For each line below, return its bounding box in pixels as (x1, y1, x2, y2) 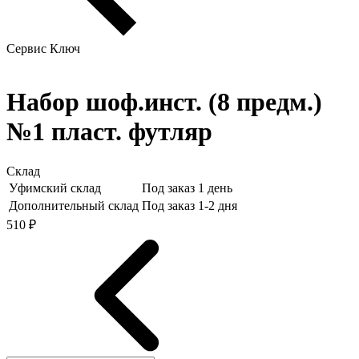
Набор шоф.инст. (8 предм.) (6, 87, 322, 117)
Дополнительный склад (9, 198, 139, 212)
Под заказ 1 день (142, 180, 232, 195)
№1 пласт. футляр (6, 117, 212, 147)
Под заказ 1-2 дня (142, 198, 237, 212)
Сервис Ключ (6, 42, 80, 55)
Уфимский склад (9, 180, 101, 195)
